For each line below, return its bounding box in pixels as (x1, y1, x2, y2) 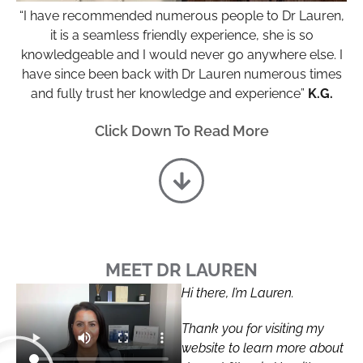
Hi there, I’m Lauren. (181, 285, 294, 301)
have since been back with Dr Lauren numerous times (21, 66, 342, 83)
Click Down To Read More (94, 122, 269, 140)
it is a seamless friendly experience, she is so (49, 28, 314, 44)
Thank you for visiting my (181, 321, 324, 337)
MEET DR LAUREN (105, 259, 258, 281)
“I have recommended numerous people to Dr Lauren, (19, 8, 344, 24)
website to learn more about (181, 340, 344, 357)
